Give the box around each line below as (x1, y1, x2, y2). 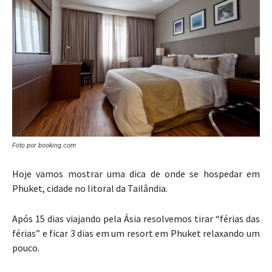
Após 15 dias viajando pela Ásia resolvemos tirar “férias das (12, 212, 260, 225)
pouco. (12, 242, 39, 254)
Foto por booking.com (12, 141, 76, 150)
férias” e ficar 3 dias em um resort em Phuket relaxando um (12, 227, 260, 240)
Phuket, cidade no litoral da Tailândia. (12, 182, 168, 195)
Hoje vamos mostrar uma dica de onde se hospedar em (12, 168, 260, 180)
